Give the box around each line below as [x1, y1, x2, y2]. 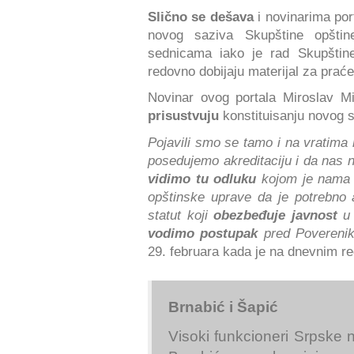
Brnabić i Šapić [168, 299, 278, 316]
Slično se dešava [148, 9, 254, 24]
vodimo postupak [148, 225, 258, 240]
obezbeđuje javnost [213, 207, 337, 222]
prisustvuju [148, 108, 219, 123]
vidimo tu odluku [148, 171, 257, 186]
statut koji [148, 207, 214, 222]
